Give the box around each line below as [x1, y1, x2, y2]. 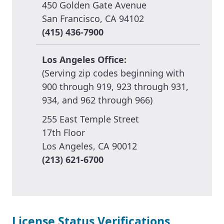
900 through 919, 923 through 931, [42, 80, 188, 92]
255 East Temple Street [42, 113, 139, 125]
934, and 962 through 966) [42, 93, 152, 106]
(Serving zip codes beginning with [42, 66, 184, 79]
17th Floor [42, 126, 85, 139]
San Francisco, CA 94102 [42, 12, 144, 24]
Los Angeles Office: [42, 53, 126, 65]
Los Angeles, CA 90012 [42, 140, 137, 152]
